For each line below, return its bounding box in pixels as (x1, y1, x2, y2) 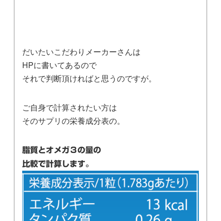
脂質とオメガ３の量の (22, 146, 101, 154)
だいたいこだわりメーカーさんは (22, 46, 141, 58)
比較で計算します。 (22, 160, 93, 168)
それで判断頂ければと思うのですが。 (22, 73, 156, 84)
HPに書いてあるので (22, 59, 97, 71)
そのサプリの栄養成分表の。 (22, 115, 125, 127)
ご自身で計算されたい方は (22, 102, 117, 113)
